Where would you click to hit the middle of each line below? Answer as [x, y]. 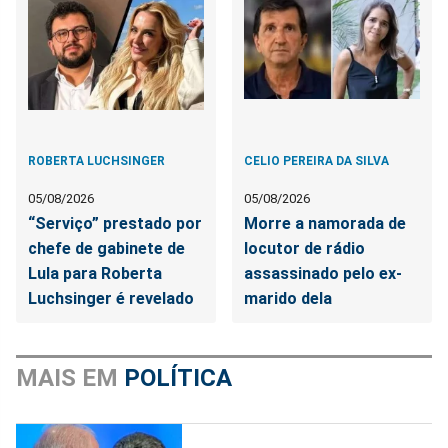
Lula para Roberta [95, 274]
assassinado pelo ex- [323, 274]
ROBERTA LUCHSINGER [96, 161]
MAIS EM [70, 378]
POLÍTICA [178, 378]
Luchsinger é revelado [111, 299]
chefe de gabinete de [106, 249]
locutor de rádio [305, 249]
